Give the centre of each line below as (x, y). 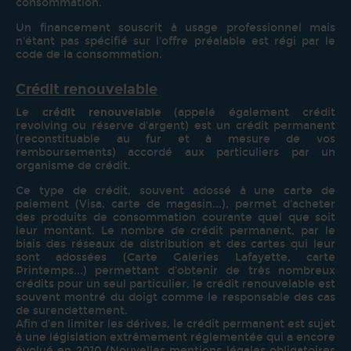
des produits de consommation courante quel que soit (175, 217)
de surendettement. (72, 310)
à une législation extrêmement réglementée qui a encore (175, 337)
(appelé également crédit (248, 112)
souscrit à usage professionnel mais (227, 27)
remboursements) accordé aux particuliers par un (175, 152)
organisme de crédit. (73, 165)
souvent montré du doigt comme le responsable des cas (175, 297)
